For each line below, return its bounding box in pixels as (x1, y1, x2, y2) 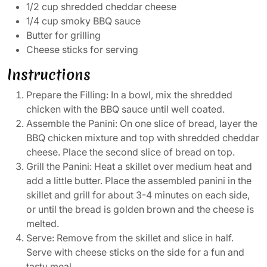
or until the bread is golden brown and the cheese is (26, 203, 254, 216)
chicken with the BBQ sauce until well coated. (26, 103, 225, 116)
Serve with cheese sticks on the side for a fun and (26, 246, 244, 259)
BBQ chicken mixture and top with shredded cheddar (26, 132, 259, 144)
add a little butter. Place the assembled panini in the (26, 175, 252, 187)
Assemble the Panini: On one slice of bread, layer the (26, 117, 257, 130)
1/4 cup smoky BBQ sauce (26, 15, 141, 27)
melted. (26, 218, 59, 230)
